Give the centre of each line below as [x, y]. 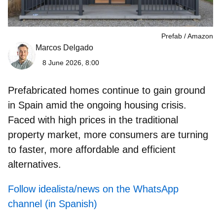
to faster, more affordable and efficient [92, 149]
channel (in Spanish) [53, 203]
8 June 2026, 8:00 [71, 62]
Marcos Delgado [64, 47]
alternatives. [35, 164]
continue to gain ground [152, 90]
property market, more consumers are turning [108, 134]
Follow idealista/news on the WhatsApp [93, 189]
